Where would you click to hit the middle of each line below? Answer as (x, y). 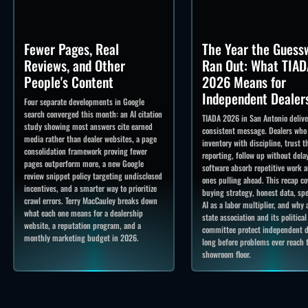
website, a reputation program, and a (82, 225)
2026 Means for (244, 81)
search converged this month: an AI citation (93, 113)
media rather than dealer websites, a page (90, 138)
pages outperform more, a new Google (84, 163)
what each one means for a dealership (84, 212)
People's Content (69, 81)
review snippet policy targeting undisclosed (93, 175)
